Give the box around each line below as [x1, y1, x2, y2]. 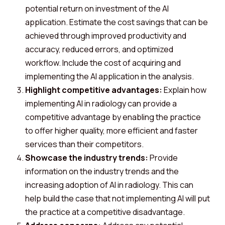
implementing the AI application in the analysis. [25, 71, 194, 82]
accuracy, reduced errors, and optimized [25, 44, 173, 55]
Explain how [162, 84, 206, 95]
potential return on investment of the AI [25, 3, 169, 14]
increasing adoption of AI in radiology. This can [25, 179, 193, 190]
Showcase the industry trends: [25, 152, 148, 163]
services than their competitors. [25, 139, 144, 150]
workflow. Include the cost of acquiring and [25, 57, 181, 68]
